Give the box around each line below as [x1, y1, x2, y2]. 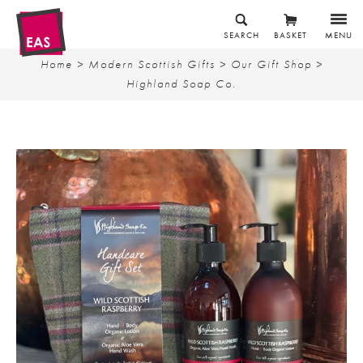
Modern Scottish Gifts [88, 58, 216, 71]
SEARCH [224, 30, 259, 41]
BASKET [273, 30, 307, 41]
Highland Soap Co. [126, 77, 237, 91]
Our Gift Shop [230, 58, 312, 71]
